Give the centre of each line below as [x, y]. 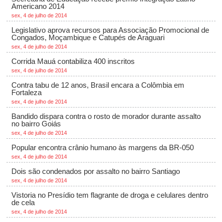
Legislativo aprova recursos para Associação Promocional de [111, 30]
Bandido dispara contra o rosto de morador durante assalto [106, 116]
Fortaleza [27, 92]
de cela [23, 202]
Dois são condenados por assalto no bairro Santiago [96, 171]
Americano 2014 [38, 6]
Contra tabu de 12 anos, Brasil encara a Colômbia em [98, 85]
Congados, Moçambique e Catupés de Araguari [88, 37]
